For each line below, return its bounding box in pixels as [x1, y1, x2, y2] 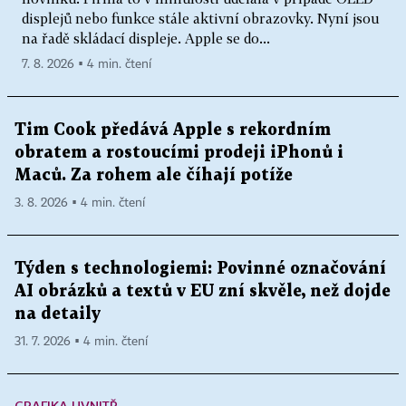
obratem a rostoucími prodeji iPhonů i [14, 144, 343, 160]
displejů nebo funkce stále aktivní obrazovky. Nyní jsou [22, 9, 379, 26]
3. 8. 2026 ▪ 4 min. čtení [14, 196, 145, 209]
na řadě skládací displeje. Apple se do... [22, 29, 270, 46]
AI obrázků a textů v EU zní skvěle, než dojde [14, 283, 391, 299]
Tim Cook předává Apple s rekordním [14, 121, 331, 138]
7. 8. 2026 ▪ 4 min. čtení [22, 57, 151, 71]
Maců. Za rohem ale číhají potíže [14, 167, 293, 183]
